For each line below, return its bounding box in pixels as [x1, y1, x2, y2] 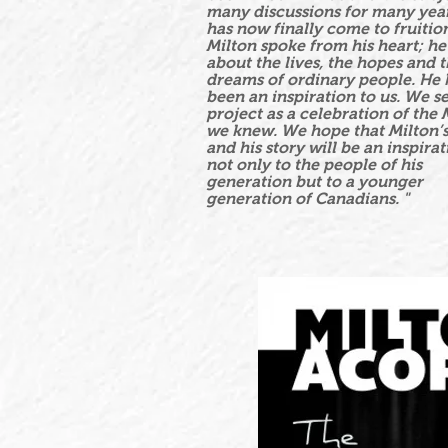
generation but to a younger [206, 173, 423, 190]
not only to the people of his [206, 156, 422, 173]
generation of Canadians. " [206, 190, 409, 207]
